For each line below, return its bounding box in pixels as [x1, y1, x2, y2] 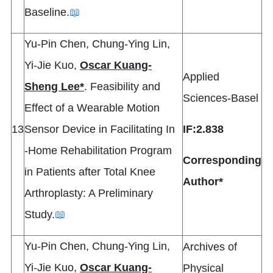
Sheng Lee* [24, 80, 84, 93]
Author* [183, 175, 223, 188]
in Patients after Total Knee [24, 166, 155, 179]
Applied [183, 71, 219, 83]
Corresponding [183, 154, 261, 167]
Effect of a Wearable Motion [24, 102, 160, 115]
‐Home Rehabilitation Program [24, 144, 172, 157]
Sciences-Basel [183, 92, 258, 105]
